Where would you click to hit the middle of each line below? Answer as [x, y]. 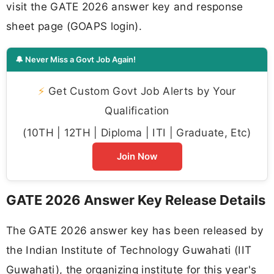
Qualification [137, 110]
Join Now [137, 156]
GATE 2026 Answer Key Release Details [136, 200]
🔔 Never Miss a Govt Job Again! [76, 59]
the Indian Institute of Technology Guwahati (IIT [129, 250]
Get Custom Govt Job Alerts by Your [140, 91]
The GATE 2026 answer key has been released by [135, 230]
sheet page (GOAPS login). [74, 26]
